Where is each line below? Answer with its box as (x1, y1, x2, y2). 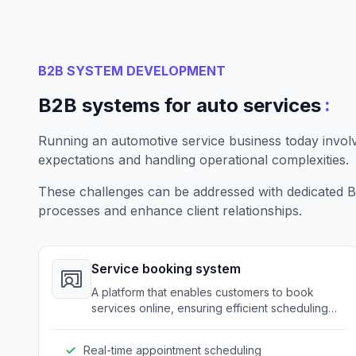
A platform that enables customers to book (91, 285, 314, 299)
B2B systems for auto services (38, 94, 321, 117)
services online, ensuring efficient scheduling (91, 301, 328, 315)
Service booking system (91, 261, 241, 277)
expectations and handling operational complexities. (38, 152, 349, 168)
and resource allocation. (91, 317, 218, 331)
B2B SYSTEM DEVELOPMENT (38, 63, 226, 79)
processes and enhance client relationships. (38, 203, 302, 219)
